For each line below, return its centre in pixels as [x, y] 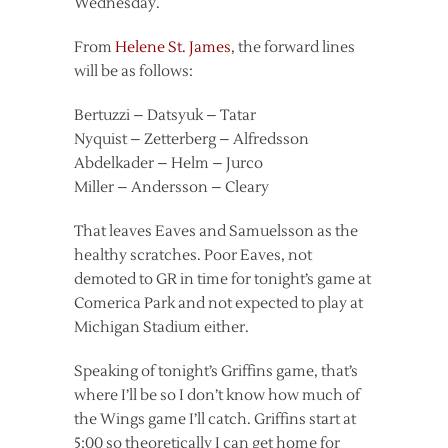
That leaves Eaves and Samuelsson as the [216, 232]
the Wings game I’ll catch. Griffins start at [215, 420]
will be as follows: [133, 72]
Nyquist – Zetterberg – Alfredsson [191, 140]
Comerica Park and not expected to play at [218, 304]
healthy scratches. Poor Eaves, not [193, 256]
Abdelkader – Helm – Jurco [168, 164]
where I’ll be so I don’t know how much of [217, 396]
